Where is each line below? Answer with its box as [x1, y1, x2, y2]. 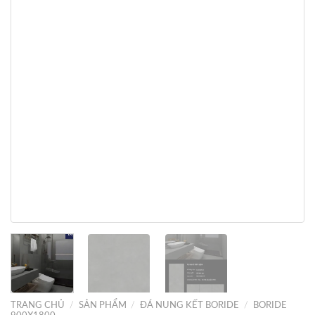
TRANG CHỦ [11, 300, 65, 309]
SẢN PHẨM [78, 300, 127, 309]
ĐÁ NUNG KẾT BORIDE [140, 300, 240, 309]
